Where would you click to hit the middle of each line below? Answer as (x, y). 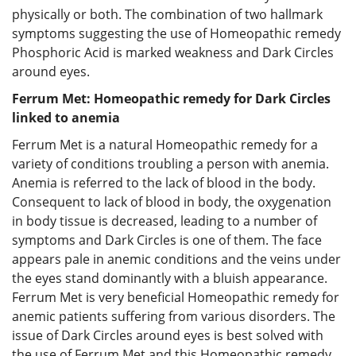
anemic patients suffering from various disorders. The (174, 316)
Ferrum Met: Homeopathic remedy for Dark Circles (171, 98)
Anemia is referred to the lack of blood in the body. (164, 182)
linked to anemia (66, 117)
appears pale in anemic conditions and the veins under (176, 259)
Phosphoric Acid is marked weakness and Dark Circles (173, 52)
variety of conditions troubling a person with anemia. (170, 163)
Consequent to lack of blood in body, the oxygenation (172, 201)
